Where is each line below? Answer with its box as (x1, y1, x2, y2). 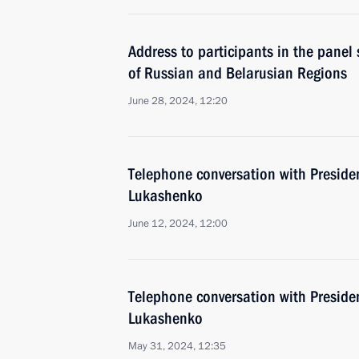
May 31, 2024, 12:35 (128, 339, 226, 353)
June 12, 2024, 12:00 (128, 216, 228, 231)
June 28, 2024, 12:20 (128, 94, 228, 108)
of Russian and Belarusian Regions (128, 63, 347, 83)
